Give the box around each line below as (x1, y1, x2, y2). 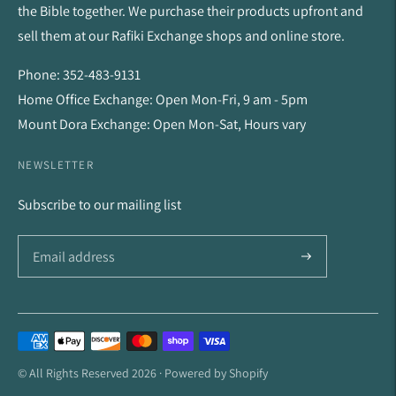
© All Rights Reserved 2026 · (18, 365, 164, 381)
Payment (17, 333, 68, 352)
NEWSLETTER (18, 157, 94, 172)
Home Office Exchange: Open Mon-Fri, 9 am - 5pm (18, 90, 308, 109)
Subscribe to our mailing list (18, 195, 181, 214)
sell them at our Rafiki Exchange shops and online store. (18, 27, 345, 45)
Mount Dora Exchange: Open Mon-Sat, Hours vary (18, 115, 306, 133)
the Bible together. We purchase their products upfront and (18, 2, 363, 20)
